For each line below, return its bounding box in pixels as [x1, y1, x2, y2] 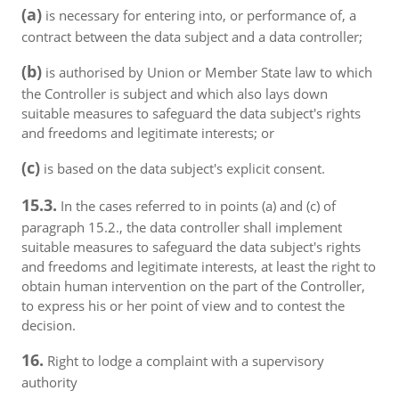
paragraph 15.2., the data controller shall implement [21, 218, 342, 236]
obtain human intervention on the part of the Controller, [21, 277, 365, 295]
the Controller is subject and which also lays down [21, 85, 328, 102]
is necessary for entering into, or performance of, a [42, 6, 356, 24]
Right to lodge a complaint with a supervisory [44, 352, 324, 370]
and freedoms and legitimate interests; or [21, 124, 274, 142]
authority [21, 373, 77, 391]
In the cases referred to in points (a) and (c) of [57, 197, 336, 215]
